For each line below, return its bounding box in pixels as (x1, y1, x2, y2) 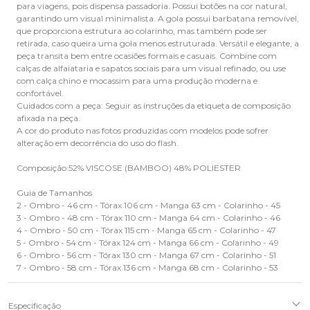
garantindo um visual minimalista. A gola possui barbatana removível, (17, 13, 299, 24)
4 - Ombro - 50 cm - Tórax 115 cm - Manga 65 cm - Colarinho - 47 (17, 225, 276, 236)
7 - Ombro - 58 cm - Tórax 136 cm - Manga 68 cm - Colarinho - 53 (17, 262, 278, 273)
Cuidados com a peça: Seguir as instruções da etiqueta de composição (17, 100, 291, 111)
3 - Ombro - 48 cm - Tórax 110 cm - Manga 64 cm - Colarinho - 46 (17, 212, 280, 224)
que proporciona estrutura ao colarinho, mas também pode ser (17, 26, 267, 37)
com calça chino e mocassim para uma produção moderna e (17, 75, 257, 86)
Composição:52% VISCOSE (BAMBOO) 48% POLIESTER (17, 163, 241, 174)
